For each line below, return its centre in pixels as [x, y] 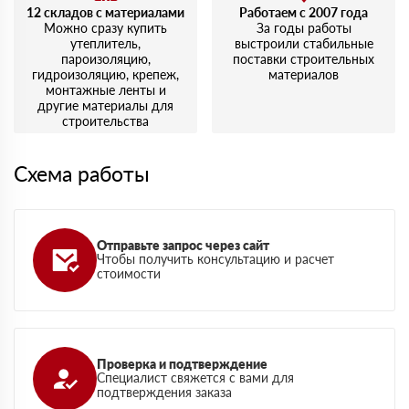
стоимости [129, 274]
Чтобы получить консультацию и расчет [215, 259]
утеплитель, [105, 44]
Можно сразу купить [105, 28]
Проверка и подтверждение [182, 364]
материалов [304, 75]
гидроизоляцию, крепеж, [105, 75]
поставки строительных [304, 59]
